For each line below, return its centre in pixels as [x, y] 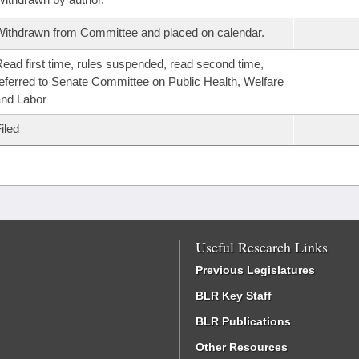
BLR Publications [243, 321]
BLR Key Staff [234, 296]
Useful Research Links [262, 247]
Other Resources [242, 347]
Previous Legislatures [255, 270]
